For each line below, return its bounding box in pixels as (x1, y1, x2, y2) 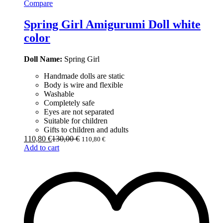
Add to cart (24, 143, 59, 152)
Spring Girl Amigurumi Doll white (24, 17, 201, 31)
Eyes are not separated (44, 107, 114, 116)
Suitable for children (44, 116, 108, 125)
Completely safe (44, 98, 95, 107)
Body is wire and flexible (44, 80, 123, 89)
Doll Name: (24, 54, 62, 63)
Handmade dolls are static (44, 71, 124, 80)
